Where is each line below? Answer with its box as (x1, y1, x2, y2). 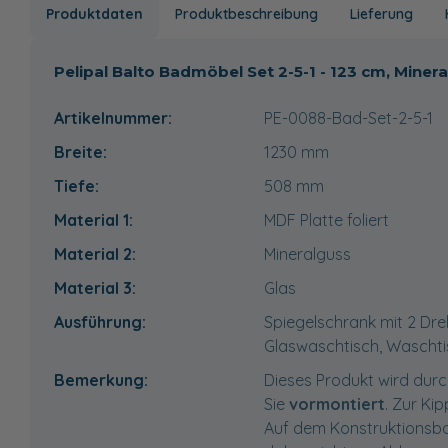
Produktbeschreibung (175, 4, 318, 23)
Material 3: (54, 277, 136, 298)
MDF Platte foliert (264, 209, 389, 230)
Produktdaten (46, 4, 143, 23)
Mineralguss (264, 243, 351, 264)
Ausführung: (54, 311, 146, 332)
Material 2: (54, 243, 136, 264)
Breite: (54, 141, 107, 162)
